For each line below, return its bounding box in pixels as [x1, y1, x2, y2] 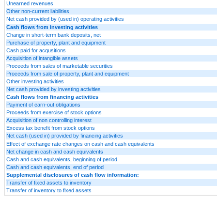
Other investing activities [6, 78, 64, 84]
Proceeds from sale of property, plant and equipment [6, 70, 129, 77]
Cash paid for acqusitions [6, 47, 66, 53]
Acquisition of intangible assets [6, 55, 78, 61]
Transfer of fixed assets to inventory [6, 179, 92, 186]
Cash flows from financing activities [6, 93, 98, 100]
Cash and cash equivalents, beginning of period [6, 156, 117, 162]
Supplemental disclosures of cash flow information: [6, 171, 139, 178]
